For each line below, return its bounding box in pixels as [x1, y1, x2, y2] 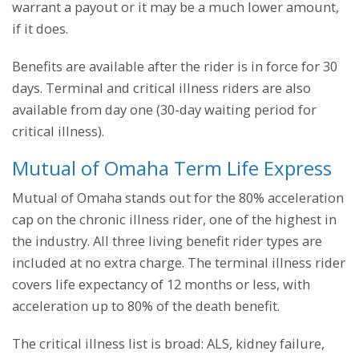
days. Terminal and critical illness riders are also [12, 78, 311, 97]
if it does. [12, 18, 68, 38]
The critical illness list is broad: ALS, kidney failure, [12, 333, 325, 353]
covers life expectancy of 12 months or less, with [12, 274, 310, 293]
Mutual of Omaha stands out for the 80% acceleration [12, 188, 344, 207]
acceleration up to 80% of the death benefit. [12, 296, 280, 315]
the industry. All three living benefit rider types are [12, 231, 322, 250]
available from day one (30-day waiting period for [12, 99, 317, 119]
